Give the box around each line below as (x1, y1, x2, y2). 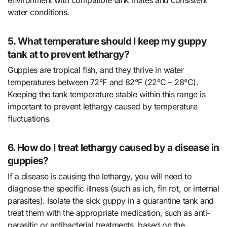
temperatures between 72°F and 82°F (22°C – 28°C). (8, 77, 199, 88)
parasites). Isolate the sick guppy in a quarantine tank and (8, 196, 214, 206)
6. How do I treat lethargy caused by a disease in (8, 141, 219, 154)
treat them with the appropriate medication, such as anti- (8, 208, 210, 218)
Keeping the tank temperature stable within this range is (8, 89, 206, 100)
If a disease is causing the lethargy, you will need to (8, 171, 192, 182)
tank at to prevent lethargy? (8, 48, 130, 60)
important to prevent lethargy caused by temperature (8, 101, 198, 112)
